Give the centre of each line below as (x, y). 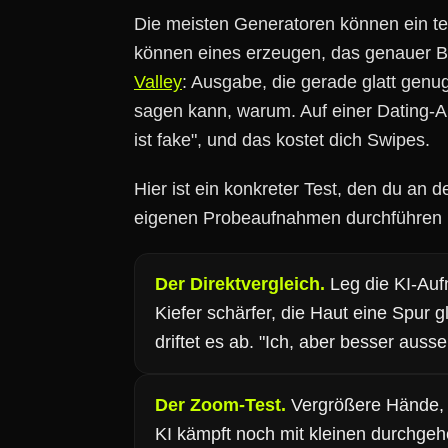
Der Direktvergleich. (240, 284)
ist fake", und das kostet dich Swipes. (282, 140)
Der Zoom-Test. (220, 405)
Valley (158, 82)
